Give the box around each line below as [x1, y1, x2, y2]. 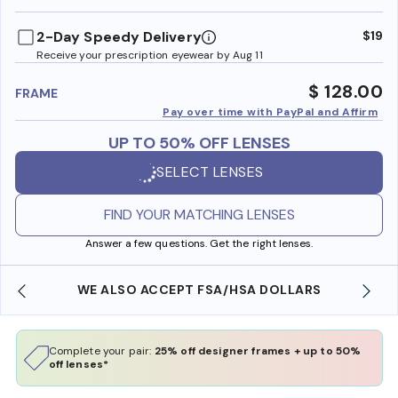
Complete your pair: [48, 343, 155, 358]
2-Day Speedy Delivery [36, 27, 202, 46]
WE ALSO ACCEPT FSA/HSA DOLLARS [76, 281, 322, 298]
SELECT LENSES [156, 163, 264, 182]
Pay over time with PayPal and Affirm [163, 104, 378, 119]
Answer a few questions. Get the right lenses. [84, 235, 314, 251]
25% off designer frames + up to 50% [154, 343, 362, 358]
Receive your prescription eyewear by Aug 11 [36, 47, 263, 62]
